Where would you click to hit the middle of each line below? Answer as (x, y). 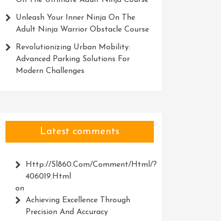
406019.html (48, 177)
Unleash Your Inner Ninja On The (75, 18)
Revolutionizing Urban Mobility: (73, 47)
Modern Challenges (50, 71)
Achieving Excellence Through (78, 200)
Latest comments (79, 132)
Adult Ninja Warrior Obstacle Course (82, 30)
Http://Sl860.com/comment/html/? (91, 165)
